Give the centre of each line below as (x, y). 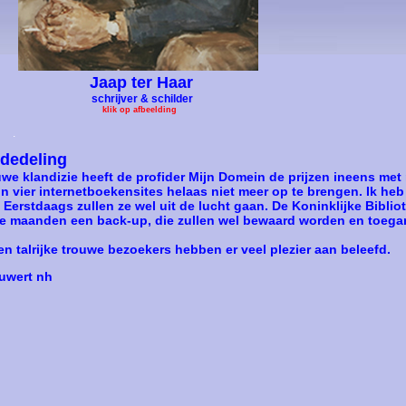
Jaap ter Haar (128, 82)
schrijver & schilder (142, 99)
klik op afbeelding (96, 110)
